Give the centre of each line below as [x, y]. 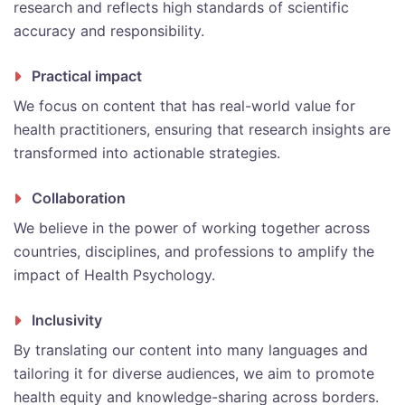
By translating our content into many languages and [191, 350]
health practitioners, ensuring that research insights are [202, 130]
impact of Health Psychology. [114, 275]
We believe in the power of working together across [192, 228]
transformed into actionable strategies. [147, 153]
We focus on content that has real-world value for [184, 106]
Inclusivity [67, 320]
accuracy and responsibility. [109, 31]
